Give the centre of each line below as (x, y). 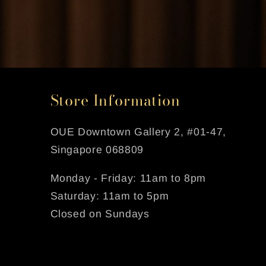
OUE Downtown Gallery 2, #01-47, (138, 132)
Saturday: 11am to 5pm (110, 196)
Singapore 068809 (97, 150)
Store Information (115, 101)
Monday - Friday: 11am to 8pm (128, 178)
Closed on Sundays (100, 213)
